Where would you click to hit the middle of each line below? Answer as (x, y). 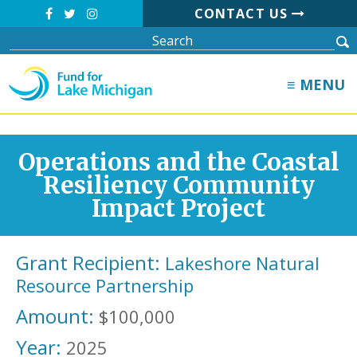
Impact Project (178, 208)
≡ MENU (316, 84)
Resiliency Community (178, 185)
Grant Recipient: (88, 263)
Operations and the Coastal (178, 162)
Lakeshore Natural (242, 263)
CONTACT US (243, 14)
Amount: (55, 316)
